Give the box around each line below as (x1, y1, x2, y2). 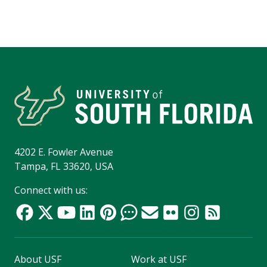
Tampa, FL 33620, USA (14, 160, 113, 173)
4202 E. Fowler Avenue (14, 145, 113, 159)
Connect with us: (14, 184, 88, 197)
